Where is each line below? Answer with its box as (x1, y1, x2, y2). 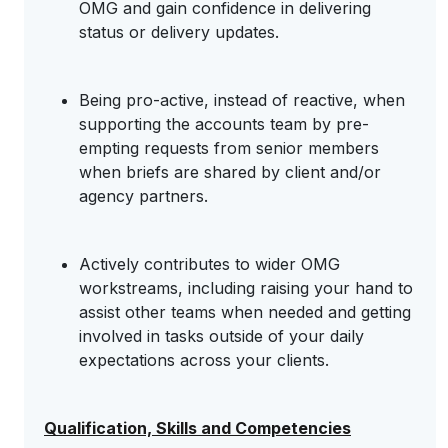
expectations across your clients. (79, 350, 329, 370)
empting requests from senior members (79, 138, 379, 158)
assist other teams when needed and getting (79, 302, 411, 322)
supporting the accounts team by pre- (79, 114, 369, 134)
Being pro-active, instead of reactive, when (79, 90, 405, 110)
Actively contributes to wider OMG (79, 254, 340, 274)
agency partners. (79, 186, 208, 206)
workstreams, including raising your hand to (79, 278, 413, 298)
